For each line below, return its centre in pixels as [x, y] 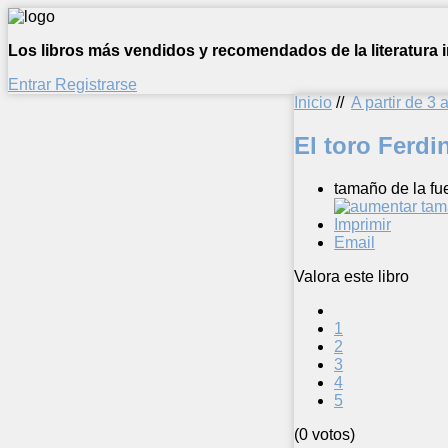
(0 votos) [324, 434]
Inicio [313, 102]
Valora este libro [351, 276]
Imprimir [362, 224]
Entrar [31, 84]
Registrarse [96, 84]
